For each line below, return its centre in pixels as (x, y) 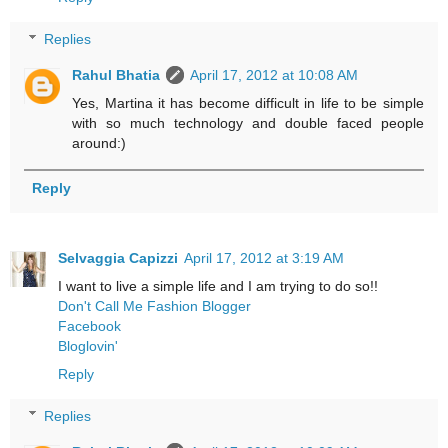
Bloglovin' (88, 346)
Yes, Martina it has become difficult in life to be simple (248, 103)
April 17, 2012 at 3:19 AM (264, 258)
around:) (99, 143)
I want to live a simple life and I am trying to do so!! (218, 286)
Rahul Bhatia (116, 75)
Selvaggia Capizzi (118, 258)
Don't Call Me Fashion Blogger (154, 306)
